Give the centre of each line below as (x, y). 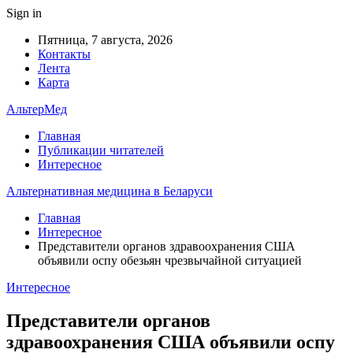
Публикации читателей (101, 150)
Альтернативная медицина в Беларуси (110, 191)
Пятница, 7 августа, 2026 (105, 40)
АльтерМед (37, 109)
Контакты (64, 54)
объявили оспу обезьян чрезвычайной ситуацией (170, 260)
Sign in (24, 13)
